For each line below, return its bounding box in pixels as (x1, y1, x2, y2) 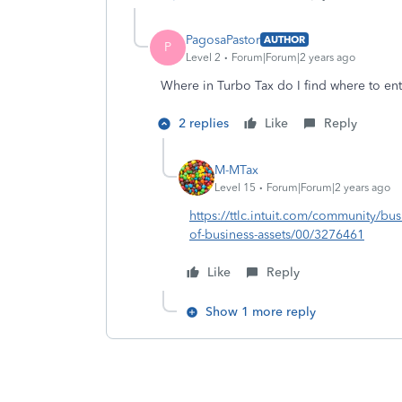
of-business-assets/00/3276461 (189, 227, 364, 242)
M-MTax (214, 162, 258, 178)
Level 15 (214, 180, 256, 194)
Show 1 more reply (205, 304, 316, 319)
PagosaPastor (186, 31, 260, 48)
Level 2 (186, 50, 221, 64)
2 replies (179, 116, 229, 131)
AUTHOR (264, 33, 305, 46)
